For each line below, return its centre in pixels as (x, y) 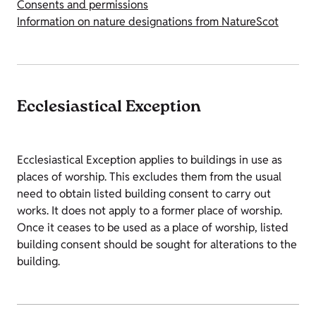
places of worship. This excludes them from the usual (149, 177)
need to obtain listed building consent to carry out (144, 194)
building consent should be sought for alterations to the (157, 245)
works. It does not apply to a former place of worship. (150, 211)
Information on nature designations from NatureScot (148, 22)
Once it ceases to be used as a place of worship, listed (153, 228)
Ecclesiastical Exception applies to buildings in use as (150, 160)
